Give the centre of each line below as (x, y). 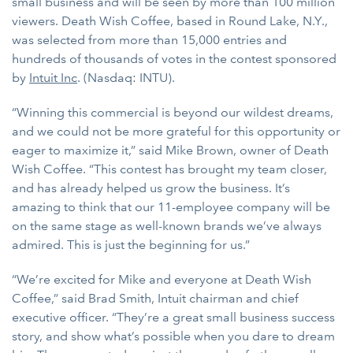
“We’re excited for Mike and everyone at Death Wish (162, 279)
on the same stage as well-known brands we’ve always (167, 226)
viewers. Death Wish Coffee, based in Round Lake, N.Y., (170, 21)
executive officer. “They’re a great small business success (173, 317)
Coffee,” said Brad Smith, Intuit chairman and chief (155, 298)
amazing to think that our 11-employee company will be (171, 207)
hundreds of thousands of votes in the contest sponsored (174, 59)
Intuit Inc (53, 78)
